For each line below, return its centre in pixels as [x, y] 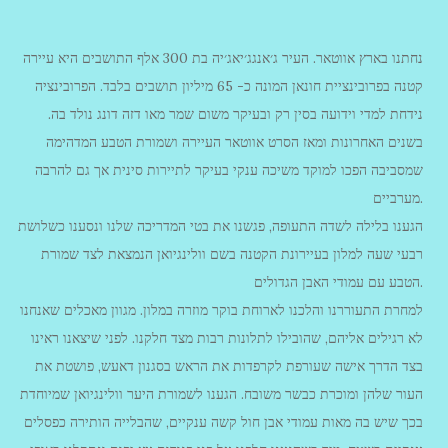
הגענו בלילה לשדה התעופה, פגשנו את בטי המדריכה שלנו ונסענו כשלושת [220, 226]
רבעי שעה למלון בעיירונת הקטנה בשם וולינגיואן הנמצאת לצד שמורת [232, 254]
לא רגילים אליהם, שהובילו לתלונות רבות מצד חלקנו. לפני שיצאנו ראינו [227, 338]
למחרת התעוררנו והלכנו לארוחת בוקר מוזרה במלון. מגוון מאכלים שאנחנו [221, 310]
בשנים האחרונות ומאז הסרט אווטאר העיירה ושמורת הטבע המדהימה [234, 142]
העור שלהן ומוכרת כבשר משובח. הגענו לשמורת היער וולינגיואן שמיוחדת [221, 394]
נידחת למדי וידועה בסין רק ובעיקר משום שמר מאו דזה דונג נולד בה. [235, 114]
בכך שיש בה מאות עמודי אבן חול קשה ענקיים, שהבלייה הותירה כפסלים [223, 422]
